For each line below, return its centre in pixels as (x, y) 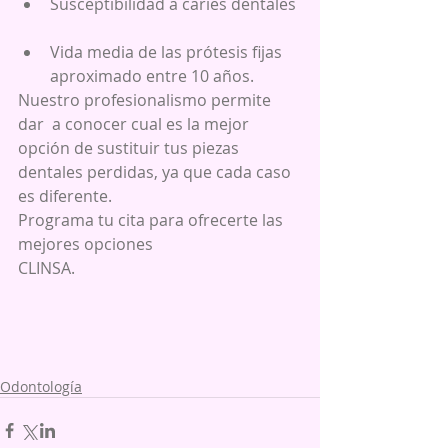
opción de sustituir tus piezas (130, 147)
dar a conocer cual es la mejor (135, 123)
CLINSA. (46, 267)
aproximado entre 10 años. (154, 75)
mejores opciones (85, 243)
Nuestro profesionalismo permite (146, 99)
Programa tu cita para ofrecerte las (152, 219)
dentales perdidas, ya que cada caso (156, 171)
